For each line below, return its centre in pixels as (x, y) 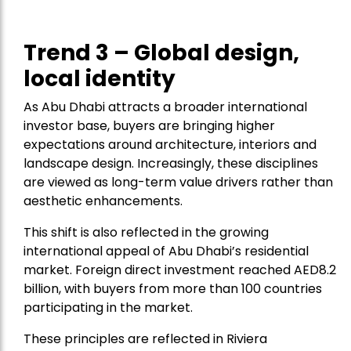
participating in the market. (108, 308)
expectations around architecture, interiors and (170, 145)
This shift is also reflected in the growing (146, 233)
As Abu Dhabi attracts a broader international (165, 107)
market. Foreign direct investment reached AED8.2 (180, 270)
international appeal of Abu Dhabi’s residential (166, 251)
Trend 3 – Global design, (161, 53)
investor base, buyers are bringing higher (149, 126)
